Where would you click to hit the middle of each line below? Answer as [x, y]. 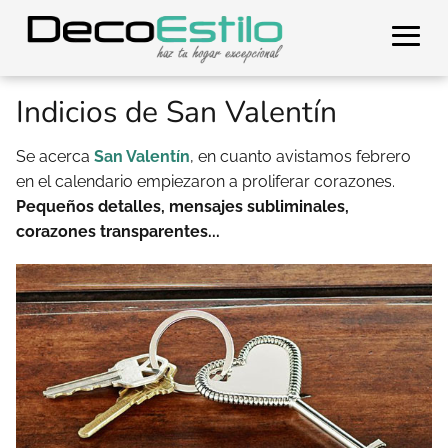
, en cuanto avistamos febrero [300, 156]
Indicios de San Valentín [176, 112]
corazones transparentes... [120, 231]
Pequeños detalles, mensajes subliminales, [182, 206]
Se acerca [55, 156]
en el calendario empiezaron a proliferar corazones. [205, 181]
